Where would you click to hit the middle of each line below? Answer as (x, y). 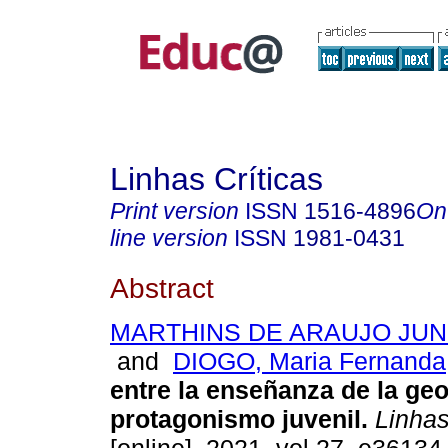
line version (169, 238)
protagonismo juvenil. (239, 419)
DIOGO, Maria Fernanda (309, 361)
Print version (174, 211)
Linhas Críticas (216, 179)
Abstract (162, 287)
